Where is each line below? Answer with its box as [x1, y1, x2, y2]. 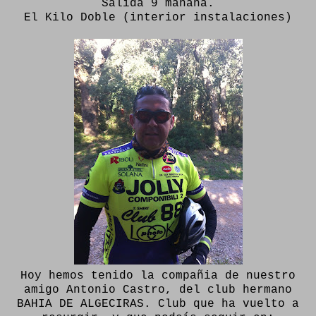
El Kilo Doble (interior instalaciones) [24, 11, 292, 24]
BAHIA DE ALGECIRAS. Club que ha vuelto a [17, 297, 299, 310]
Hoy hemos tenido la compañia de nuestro [20, 269, 296, 282]
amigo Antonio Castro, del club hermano [24, 283, 292, 296]
